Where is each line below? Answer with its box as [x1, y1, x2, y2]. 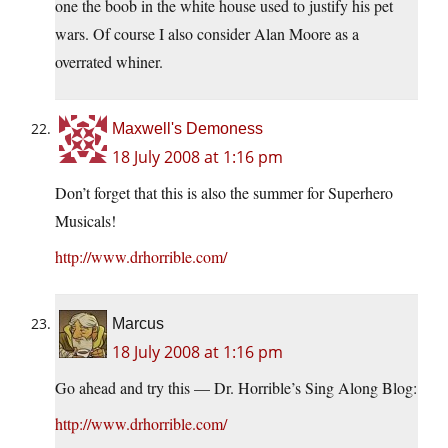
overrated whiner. [55, 51, 163, 73]
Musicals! [55, 210, 116, 232]
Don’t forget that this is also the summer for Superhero [55, 182, 393, 204]
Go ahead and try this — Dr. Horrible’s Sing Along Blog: [55, 377, 417, 399]
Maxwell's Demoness [112, 120, 263, 138]
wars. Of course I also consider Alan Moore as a [55, 23, 359, 45]
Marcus [112, 315, 164, 333]
